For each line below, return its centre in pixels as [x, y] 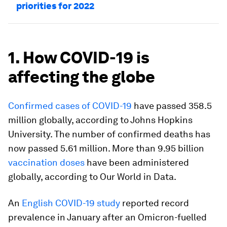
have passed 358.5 [172, 106]
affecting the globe [82, 77]
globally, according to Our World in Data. [92, 177]
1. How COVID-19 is [79, 58]
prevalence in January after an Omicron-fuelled [107, 217]
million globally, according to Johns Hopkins [100, 120]
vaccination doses [46, 162]
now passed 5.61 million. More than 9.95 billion [106, 148]
